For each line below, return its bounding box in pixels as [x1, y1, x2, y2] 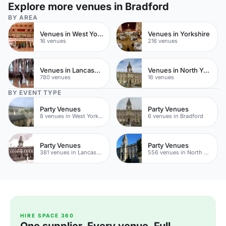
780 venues [40, 73, 71, 81]
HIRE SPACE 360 [20, 212, 74, 218]
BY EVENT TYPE [8, 89, 62, 96]
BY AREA [8, 14, 38, 21]
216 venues [148, 37, 178, 44]
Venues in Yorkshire [148, 29, 210, 38]
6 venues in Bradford [148, 112, 203, 120]
